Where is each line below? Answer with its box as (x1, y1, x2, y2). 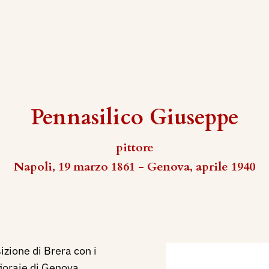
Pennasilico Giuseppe (30, 103, 239, 132)
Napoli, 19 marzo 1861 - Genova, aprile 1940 (14, 159, 255, 175)
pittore (115, 139, 154, 156)
